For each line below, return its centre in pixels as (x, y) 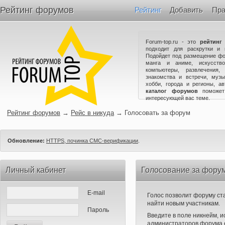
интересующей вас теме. (178, 98)
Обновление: (26, 141)
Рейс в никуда (92, 113)
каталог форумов (172, 91)
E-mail (96, 193)
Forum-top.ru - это (173, 42)
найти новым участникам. (184, 203)
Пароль (98, 210)
